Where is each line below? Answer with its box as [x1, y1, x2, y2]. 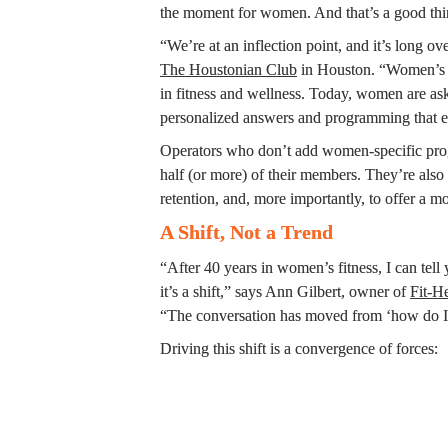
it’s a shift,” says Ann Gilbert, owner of [160, 283, 410, 301]
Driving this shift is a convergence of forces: [160, 340, 438, 358]
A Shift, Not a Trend [160, 221, 333, 244]
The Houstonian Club [160, 60, 297, 78]
